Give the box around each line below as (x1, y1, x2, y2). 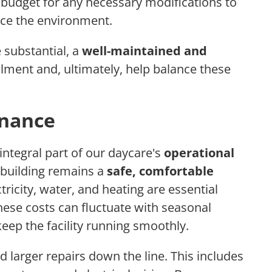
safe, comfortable (107, 163, 214, 180)
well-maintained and (82, 42, 207, 59)
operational (164, 144, 234, 161)
